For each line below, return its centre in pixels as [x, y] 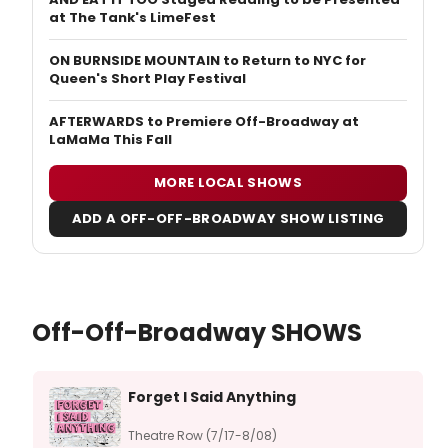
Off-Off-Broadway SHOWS [197, 332]
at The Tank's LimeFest [132, 17]
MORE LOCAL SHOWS [228, 183]
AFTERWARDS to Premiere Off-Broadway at [204, 121]
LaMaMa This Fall [110, 139]
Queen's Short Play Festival [147, 78]
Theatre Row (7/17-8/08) [202, 435]
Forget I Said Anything [212, 396]
